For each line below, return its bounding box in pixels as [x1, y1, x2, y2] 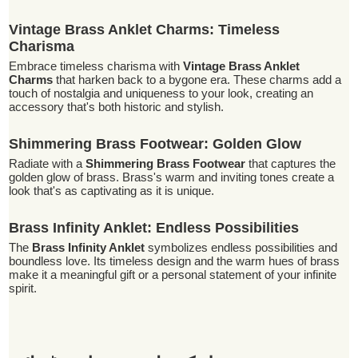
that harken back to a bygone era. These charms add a [53, 73, 342, 86]
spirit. [9, 281, 38, 295]
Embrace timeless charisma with [9, 59, 184, 73]
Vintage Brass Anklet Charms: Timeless [9, 22, 280, 38]
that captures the [245, 157, 336, 170]
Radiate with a [9, 157, 86, 170]
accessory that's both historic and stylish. [9, 100, 225, 113]
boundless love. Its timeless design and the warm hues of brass [9, 254, 340, 268]
